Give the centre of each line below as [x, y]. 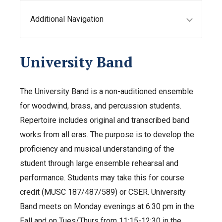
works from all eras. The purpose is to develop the [107, 134]
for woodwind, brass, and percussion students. [101, 106]
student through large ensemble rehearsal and [99, 163]
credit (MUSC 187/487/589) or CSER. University [103, 192]
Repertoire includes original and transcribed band [105, 120]
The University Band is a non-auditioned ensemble [107, 91]
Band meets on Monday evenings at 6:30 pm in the [107, 206]
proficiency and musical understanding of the [97, 149]
